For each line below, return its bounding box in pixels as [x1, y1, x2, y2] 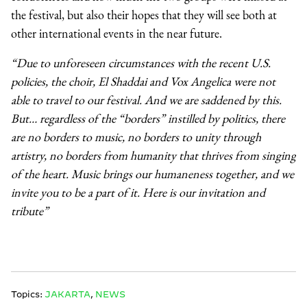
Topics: [11, 289, 45, 299]
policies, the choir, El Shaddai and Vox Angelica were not [11, 73, 275, 90]
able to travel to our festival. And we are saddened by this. [11, 92, 282, 108]
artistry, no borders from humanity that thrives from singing [11, 147, 296, 164]
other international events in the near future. [11, 25, 222, 42]
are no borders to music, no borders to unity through [11, 129, 261, 145]
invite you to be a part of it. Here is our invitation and [11, 184, 265, 201]
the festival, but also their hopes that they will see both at [11, 7, 277, 23]
